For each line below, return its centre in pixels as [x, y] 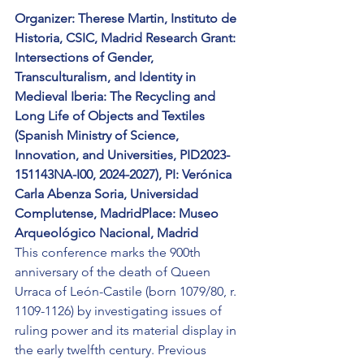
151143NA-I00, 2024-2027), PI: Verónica [125, 175]
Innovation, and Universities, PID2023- [122, 155]
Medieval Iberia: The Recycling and [117, 97]
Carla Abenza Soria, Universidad [108, 194]
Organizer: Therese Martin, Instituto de [127, 19]
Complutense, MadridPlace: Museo [118, 214]
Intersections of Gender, [86, 58]
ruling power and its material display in [127, 331]
